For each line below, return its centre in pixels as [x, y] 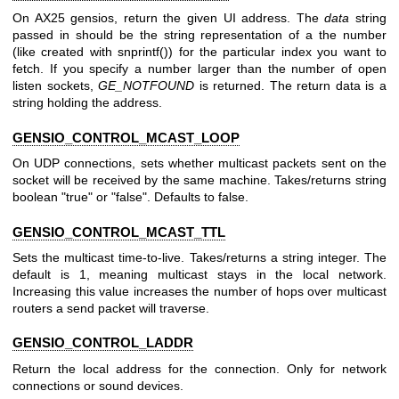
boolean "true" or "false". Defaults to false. [130, 197]
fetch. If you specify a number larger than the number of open [199, 69]
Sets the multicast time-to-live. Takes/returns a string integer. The [199, 257]
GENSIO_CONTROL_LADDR [103, 343]
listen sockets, [56, 86]
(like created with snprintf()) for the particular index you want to [199, 52]
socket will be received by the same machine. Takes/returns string [199, 180]
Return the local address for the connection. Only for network [199, 368]
